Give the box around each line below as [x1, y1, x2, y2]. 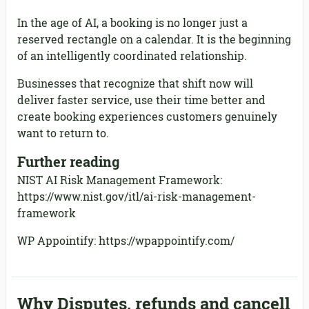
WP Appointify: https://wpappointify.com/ [17, 233, 235, 248]
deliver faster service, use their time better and [17, 92, 266, 108]
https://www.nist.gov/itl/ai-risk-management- [17, 189, 256, 204]
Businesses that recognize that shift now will [17, 76, 253, 91]
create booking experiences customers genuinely [17, 109, 277, 124]
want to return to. [17, 126, 109, 141]
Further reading [17, 152, 119, 171]
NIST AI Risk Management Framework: [17, 172, 222, 188]
